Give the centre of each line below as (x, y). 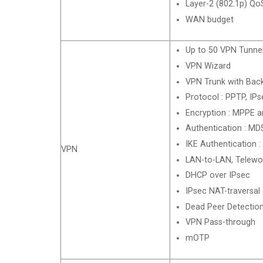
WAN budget (209, 20)
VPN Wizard (208, 66)
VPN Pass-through (220, 222)
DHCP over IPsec (218, 176)
